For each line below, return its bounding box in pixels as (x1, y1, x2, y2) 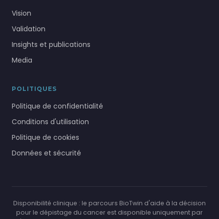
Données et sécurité (12, 148, 81, 158)
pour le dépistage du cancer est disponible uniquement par (16, 208, 203, 217)
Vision (12, 8, 31, 19)
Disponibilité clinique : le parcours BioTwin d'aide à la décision (13, 199, 206, 208)
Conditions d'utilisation (12, 117, 89, 127)
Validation (12, 24, 45, 34)
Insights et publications (12, 40, 90, 50)
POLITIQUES (12, 85, 57, 93)
